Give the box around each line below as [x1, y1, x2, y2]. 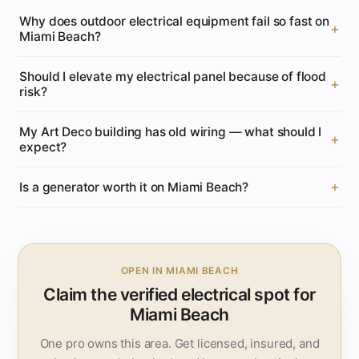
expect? [19, 139, 67, 155]
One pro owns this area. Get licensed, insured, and [39, 335, 320, 351]
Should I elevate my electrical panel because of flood [19, 68, 326, 84]
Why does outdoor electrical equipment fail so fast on [19, 13, 329, 29]
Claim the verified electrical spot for [42, 284, 317, 305]
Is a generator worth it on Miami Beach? [19, 179, 249, 195]
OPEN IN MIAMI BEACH [120, 264, 239, 276]
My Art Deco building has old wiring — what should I [19, 123, 322, 139]
